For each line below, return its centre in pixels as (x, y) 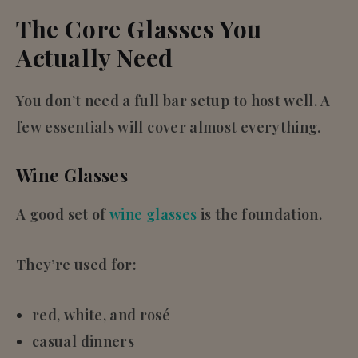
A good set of (63, 214)
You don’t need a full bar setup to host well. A (173, 100)
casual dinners (84, 341)
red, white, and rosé (101, 314)
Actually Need (95, 57)
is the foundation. (260, 214)
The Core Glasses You (139, 28)
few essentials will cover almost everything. (169, 127)
